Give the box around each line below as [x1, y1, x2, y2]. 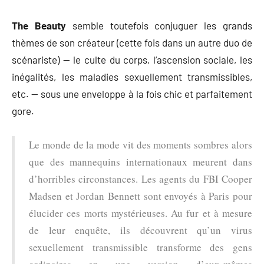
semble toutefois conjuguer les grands [65, 19, 253, 31]
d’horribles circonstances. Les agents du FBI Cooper [29, 171, 252, 186]
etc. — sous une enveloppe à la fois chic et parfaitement [12, 87, 252, 100]
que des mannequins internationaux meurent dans [29, 154, 252, 169]
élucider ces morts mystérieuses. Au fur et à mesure [29, 206, 252, 220]
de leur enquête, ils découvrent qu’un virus [29, 223, 252, 237]
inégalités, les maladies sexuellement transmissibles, [12, 70, 252, 82]
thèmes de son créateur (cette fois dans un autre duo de [12, 36, 252, 48]
